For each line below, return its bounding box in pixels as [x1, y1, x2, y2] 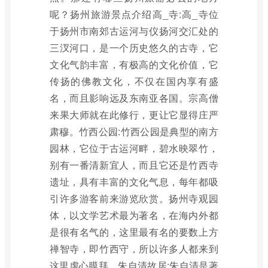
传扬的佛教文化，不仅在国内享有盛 [50, 74, 218, 88]
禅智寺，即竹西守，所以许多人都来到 [50, 242, 218, 255]
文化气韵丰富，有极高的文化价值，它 [50, 57, 218, 71]
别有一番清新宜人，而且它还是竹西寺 [50, 158, 218, 172]
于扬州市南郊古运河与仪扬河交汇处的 [50, 24, 218, 38]
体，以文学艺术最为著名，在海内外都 [50, 208, 218, 222]
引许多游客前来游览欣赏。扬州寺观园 [50, 191, 218, 205]
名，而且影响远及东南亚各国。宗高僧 [50, 91, 218, 105]
